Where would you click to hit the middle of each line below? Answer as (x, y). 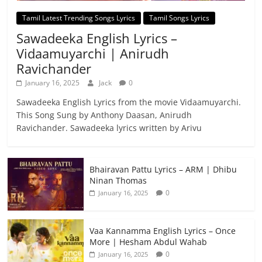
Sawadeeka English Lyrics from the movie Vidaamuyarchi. (129, 102)
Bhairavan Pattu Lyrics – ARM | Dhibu (163, 170)
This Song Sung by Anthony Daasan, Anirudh (104, 115)
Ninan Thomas (118, 181)
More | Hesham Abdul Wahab (149, 242)
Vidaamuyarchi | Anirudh (93, 54)
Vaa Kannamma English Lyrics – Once (163, 231)
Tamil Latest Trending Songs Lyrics (79, 18)
